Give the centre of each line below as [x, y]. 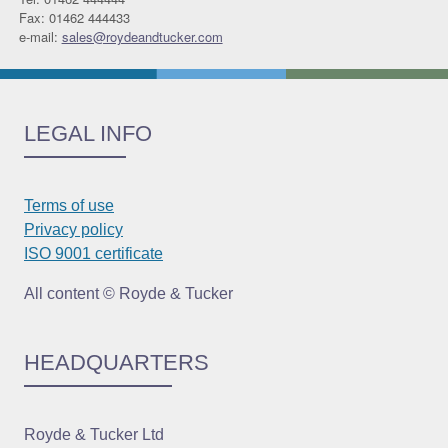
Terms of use [69, 206]
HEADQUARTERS [116, 363]
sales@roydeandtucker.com [142, 37]
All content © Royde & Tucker [128, 294]
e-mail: [40, 37]
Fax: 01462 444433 [74, 18]
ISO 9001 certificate [93, 254]
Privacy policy [73, 230]
